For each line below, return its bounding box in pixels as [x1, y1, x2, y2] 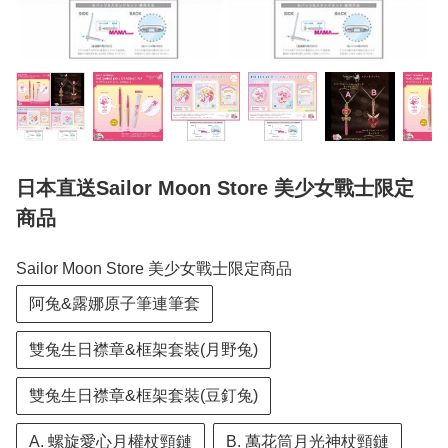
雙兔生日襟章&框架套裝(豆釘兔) [29, 387, 258, 405]
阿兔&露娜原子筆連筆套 [29, 295, 200, 313]
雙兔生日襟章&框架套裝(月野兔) [29, 341, 258, 359]
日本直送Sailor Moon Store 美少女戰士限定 [16, 177, 414, 200]
